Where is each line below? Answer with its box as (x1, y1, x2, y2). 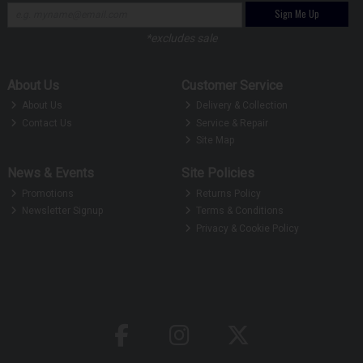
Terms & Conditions (194, 205, 284, 217)
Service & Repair (194, 117, 269, 129)
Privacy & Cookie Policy (194, 222, 300, 234)
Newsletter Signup (19, 205, 104, 217)
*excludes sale (145, 31, 217, 45)
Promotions (19, 187, 75, 199)
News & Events (6, 165, 94, 181)
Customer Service (181, 77, 283, 93)
